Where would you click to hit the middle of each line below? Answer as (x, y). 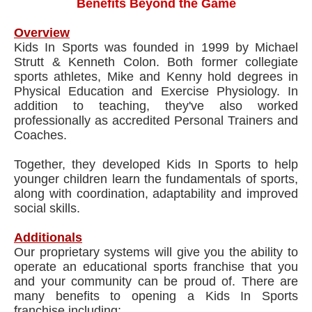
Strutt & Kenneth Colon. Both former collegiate (156, 62)
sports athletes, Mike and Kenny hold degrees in (156, 77)
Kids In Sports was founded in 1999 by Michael (156, 47)
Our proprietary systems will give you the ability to (156, 252)
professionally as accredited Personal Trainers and (156, 120)
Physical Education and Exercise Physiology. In (156, 91)
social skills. (47, 208)
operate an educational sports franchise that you (156, 267)
